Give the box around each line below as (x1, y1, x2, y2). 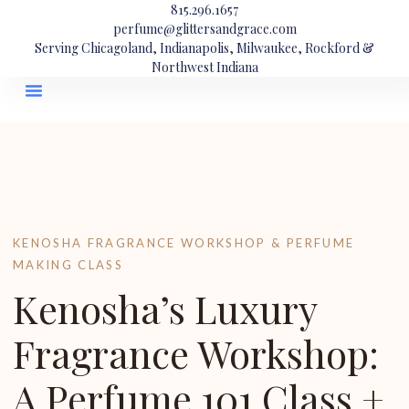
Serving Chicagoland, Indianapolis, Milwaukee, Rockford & (35, 39, 374, 57)
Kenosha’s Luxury (13, 283, 317, 334)
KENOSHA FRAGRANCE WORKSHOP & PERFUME (13, 236, 355, 250)
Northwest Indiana (151, 58, 258, 76)
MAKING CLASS (13, 257, 124, 272)
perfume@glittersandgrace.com (112, 20, 297, 37)
